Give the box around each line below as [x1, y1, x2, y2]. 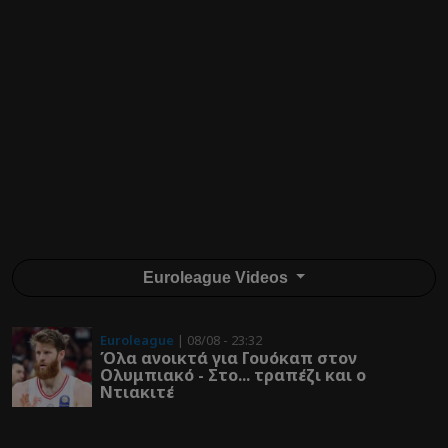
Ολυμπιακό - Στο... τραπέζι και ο [100, 364, 366, 387]
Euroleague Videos [142, 268, 292, 286]
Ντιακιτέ [100, 381, 174, 404]
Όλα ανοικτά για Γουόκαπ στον [100, 347, 357, 370]
